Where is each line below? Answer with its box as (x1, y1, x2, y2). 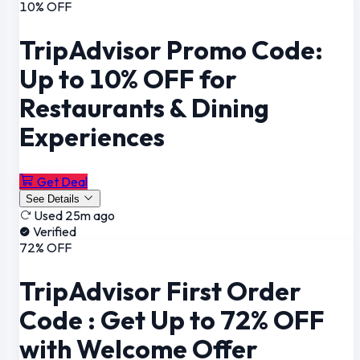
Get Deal (37, 173, 88, 190)
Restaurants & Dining (19, 92, 269, 125)
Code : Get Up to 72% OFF (19, 304, 325, 337)
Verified (33, 223, 76, 239)
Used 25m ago (34, 207, 115, 223)
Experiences (19, 121, 165, 153)
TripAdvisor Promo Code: (19, 34, 323, 67)
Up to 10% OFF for (19, 63, 237, 96)
